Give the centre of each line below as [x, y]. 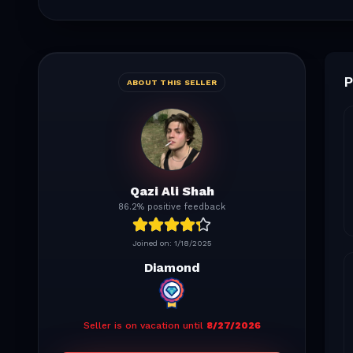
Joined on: [153, 243]
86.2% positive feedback [172, 206]
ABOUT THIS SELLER [172, 82]
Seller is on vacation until [143, 325]
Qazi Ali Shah [172, 191]
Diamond [172, 267]
